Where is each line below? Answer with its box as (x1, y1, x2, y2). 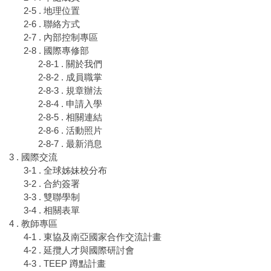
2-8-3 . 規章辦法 (38, 85, 102, 96)
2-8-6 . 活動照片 (38, 125, 102, 136)
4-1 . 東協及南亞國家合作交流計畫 (24, 232, 162, 243)
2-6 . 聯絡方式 (24, 19, 80, 30)
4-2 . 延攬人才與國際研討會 (24, 245, 134, 256)
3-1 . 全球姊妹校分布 (24, 165, 107, 176)
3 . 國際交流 (9, 152, 57, 163)
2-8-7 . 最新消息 (38, 139, 102, 149)
